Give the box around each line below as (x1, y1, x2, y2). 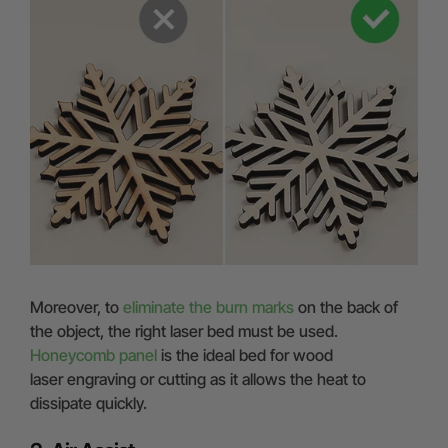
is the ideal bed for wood (157, 344, 337, 365)
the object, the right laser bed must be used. (30, 320, 338, 341)
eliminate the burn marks (123, 296, 294, 317)
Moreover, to (30, 296, 123, 317)
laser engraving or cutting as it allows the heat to (30, 368, 366, 389)
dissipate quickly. (30, 392, 147, 413)
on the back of (294, 296, 398, 317)
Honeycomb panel (30, 344, 157, 365)
